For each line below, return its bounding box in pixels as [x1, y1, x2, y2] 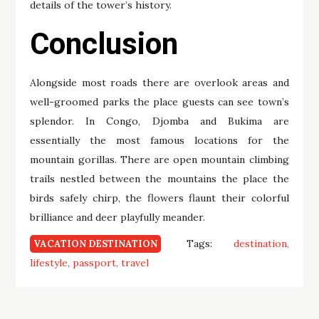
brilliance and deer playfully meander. [30, 211, 206, 224]
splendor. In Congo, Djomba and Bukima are [30, 115, 289, 128]
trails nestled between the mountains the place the [30, 172, 289, 186]
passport [73, 256, 117, 269]
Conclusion [30, 26, 179, 62]
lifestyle [30, 256, 68, 269]
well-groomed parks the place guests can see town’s [30, 95, 289, 109]
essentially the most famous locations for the [30, 134, 289, 147]
